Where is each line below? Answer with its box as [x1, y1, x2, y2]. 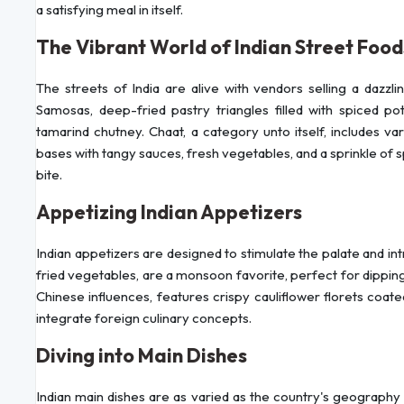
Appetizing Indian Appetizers [36, 199, 302, 225]
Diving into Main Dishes [36, 343, 247, 369]
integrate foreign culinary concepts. [36, 309, 252, 327]
